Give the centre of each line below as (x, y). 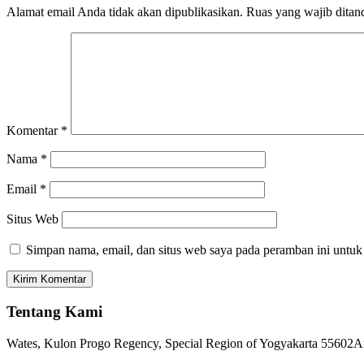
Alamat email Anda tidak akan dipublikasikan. (125, 12)
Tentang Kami (54, 311)
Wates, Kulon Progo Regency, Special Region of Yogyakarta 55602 (180, 343)
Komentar (34, 131)
